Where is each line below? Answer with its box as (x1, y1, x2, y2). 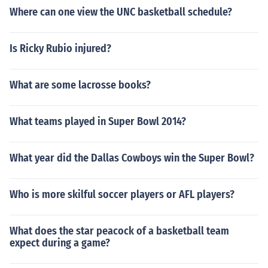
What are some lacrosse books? (10, 78, 151, 92)
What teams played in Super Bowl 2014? (10, 115, 186, 128)
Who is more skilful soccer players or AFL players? (10, 188, 234, 201)
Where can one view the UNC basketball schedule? (10, 5, 232, 19)
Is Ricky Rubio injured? (10, 42, 111, 55)
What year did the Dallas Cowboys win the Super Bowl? (10, 151, 254, 165)
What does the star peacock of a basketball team (10, 224, 229, 237)
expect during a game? (10, 236, 110, 249)
